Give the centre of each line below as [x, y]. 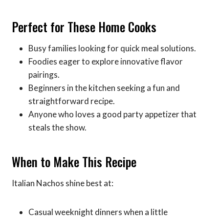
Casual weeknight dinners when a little [98, 212]
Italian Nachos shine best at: [63, 183]
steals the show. [57, 128]
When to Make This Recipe [74, 161]
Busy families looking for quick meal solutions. [112, 48]
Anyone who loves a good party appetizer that [112, 114]
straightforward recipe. [72, 101]
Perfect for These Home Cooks [84, 26]
